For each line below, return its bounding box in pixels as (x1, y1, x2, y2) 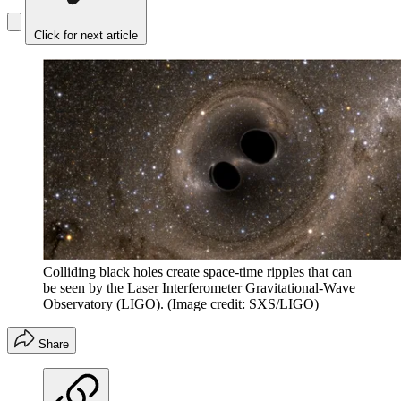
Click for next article (34, 29, 138, 43)
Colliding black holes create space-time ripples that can (43, 264, 352, 280)
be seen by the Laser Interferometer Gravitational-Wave (43, 280, 355, 296)
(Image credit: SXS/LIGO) (167, 296, 319, 312)
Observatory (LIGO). (43, 296, 164, 312)
